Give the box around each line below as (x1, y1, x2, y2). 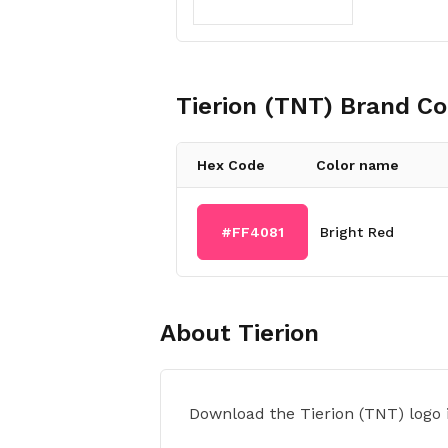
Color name (316, 157, 400, 173)
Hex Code (197, 157, 265, 173)
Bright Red (320, 224, 395, 240)
